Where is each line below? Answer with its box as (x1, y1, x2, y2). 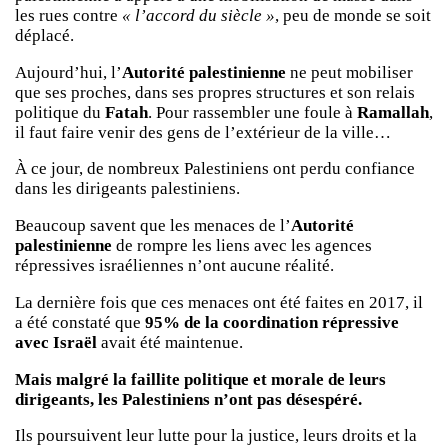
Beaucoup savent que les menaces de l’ (15, 216, 291, 236)
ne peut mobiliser (286, 62, 413, 82)
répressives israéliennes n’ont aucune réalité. (15, 256, 334, 276)
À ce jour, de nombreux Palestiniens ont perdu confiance (15, 159, 415, 179)
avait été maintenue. (97, 332, 243, 352)
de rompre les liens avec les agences (112, 236, 372, 256)
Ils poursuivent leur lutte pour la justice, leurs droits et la (15, 426, 417, 446)
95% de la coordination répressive (145, 312, 399, 332)
